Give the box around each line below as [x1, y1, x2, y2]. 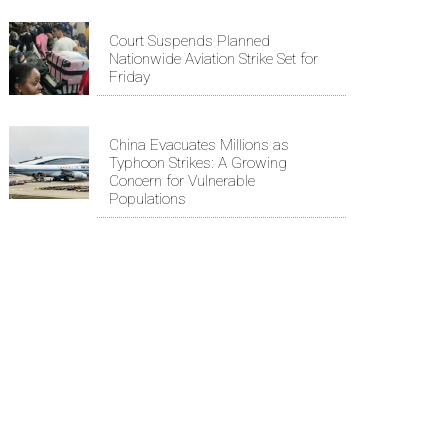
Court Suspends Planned [109, 31, 270, 50]
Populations [109, 189, 186, 208]
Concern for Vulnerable [109, 171, 255, 190]
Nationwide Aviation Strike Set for [109, 49, 318, 68]
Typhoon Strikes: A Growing [109, 153, 287, 172]
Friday [109, 67, 150, 86]
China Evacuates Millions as [109, 135, 289, 154]
